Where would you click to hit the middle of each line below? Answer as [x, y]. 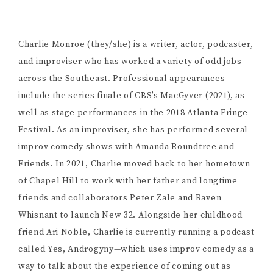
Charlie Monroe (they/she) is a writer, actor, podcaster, [136, 45]
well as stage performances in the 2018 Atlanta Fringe [133, 113]
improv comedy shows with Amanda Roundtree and [126, 147]
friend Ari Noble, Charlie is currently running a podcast [136, 232]
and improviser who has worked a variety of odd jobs [130, 62]
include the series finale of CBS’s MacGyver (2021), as [132, 96]
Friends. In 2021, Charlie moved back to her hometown [134, 164]
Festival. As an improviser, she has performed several [133, 130]
